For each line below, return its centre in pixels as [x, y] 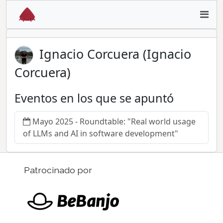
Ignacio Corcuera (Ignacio [115, 54]
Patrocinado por [58, 170]
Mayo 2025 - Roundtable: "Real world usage [114, 122]
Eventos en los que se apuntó [94, 98]
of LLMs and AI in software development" [101, 134]
